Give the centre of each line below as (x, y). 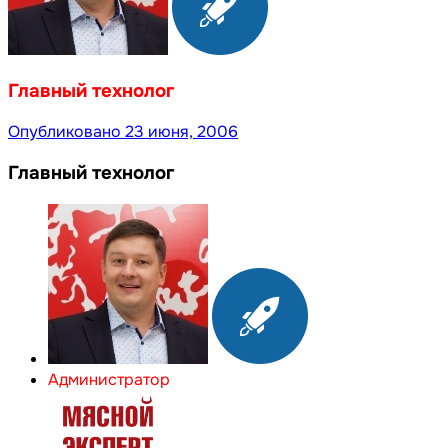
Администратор (109, 379)
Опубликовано (66, 132)
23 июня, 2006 (181, 132)
